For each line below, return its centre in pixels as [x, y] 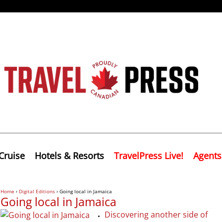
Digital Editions [37, 191]
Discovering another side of [156, 214]
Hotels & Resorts [69, 155]
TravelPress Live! [149, 155]
